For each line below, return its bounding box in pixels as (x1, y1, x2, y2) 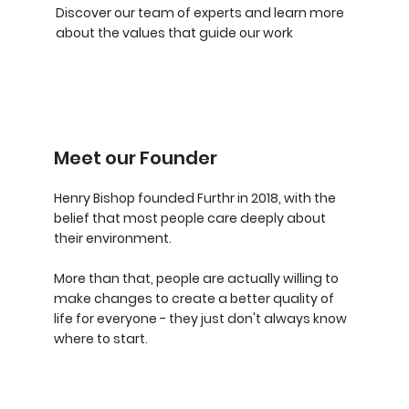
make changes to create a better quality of (53, 289, 334, 309)
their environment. (53, 229, 172, 248)
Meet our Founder (53, 145, 217, 172)
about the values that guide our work (55, 23, 293, 42)
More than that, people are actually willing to (53, 269, 339, 288)
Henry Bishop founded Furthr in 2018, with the (53, 189, 336, 208)
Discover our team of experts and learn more (55, 3, 344, 22)
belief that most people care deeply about (53, 209, 326, 228)
